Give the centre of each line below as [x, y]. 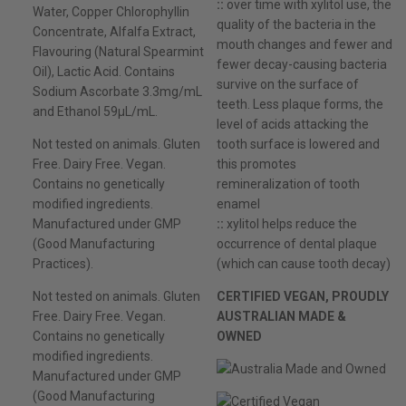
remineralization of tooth [288, 184]
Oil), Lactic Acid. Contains [104, 72]
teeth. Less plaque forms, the [300, 105]
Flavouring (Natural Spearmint [118, 52]
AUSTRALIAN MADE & [281, 317]
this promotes [256, 164]
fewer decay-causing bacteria [301, 65]
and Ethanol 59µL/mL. [95, 112]
